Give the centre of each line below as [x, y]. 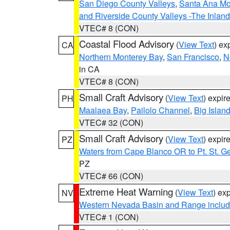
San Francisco [193, 57]
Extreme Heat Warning [126, 191]
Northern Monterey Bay [121, 57]
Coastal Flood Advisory [127, 44]
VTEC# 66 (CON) [111, 176]
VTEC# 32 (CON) [111, 122]
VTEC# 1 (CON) [109, 217]
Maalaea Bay [103, 110]
